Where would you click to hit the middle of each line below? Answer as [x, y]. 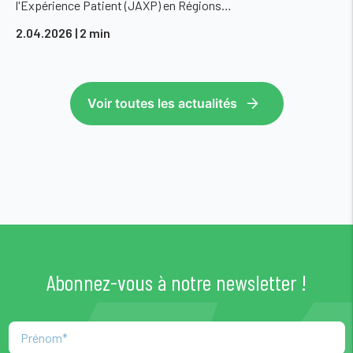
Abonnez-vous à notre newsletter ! [176, 282]
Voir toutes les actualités [162, 103]
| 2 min [93, 32]
